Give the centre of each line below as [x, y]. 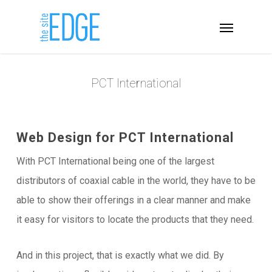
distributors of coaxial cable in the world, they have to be [136, 181]
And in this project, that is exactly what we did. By [120, 256]
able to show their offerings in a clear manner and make [133, 200]
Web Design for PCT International [125, 138]
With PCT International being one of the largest [115, 161]
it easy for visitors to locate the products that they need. [135, 220]
